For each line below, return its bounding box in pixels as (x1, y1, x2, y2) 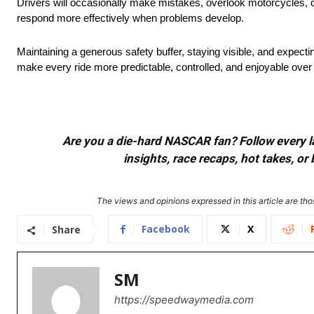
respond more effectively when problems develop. (17, 12, 244, 25)
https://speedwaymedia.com (114, 293, 254, 307)
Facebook (142, 222, 190, 236)
